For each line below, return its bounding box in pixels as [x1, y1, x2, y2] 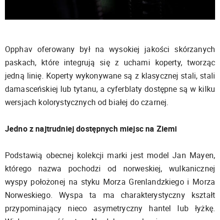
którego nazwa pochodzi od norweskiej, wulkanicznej [5, 163, 215, 174]
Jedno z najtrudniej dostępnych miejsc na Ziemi [5, 123, 177, 135]
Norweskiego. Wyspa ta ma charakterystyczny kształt [5, 190, 215, 201]
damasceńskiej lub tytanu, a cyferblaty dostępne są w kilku [5, 83, 215, 95]
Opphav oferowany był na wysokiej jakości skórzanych [5, 44, 215, 55]
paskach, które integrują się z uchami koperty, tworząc [5, 57, 215, 68]
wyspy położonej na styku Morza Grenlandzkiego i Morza [5, 176, 215, 188]
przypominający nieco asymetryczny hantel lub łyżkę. [5, 203, 215, 214]
